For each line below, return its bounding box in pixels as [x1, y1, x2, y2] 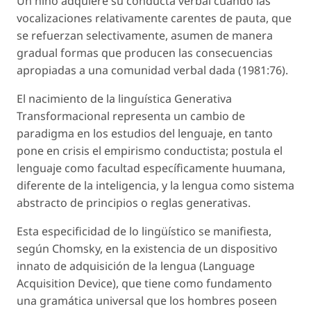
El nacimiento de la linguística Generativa [17, 90, 232, 106]
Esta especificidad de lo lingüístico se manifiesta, [17, 223, 271, 239]
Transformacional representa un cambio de [17, 108, 245, 124]
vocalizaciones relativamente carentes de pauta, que [17, 10, 292, 26]
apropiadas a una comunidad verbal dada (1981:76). [17, 62, 288, 78]
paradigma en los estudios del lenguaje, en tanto [17, 125, 273, 141]
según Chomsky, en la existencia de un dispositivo [17, 240, 278, 256]
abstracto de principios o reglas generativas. [17, 194, 251, 210]
